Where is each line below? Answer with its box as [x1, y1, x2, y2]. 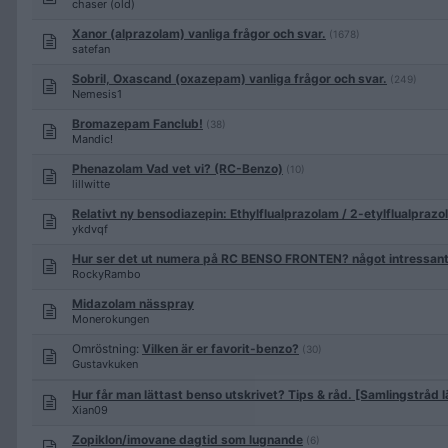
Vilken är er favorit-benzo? [142, 341, 299, 356]
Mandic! [72, 132, 113, 146]
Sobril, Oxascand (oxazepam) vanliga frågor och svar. [72, 71, 387, 86]
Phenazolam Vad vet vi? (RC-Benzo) [72, 161, 283, 176]
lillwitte [72, 177, 110, 191]
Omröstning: [72, 341, 142, 356]
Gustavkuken [72, 357, 138, 371]
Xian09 [72, 403, 108, 417]
